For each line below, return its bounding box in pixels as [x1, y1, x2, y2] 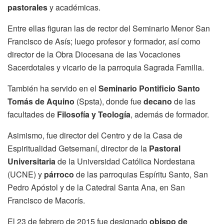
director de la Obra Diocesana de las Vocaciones [7, 48, 180, 60]
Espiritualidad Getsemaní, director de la [7, 142, 149, 154]
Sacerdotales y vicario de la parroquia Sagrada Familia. [7, 61, 204, 73]
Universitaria [7, 155, 55, 167]
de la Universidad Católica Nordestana [55, 155, 195, 167]
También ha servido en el [7, 82, 98, 94]
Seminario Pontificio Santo [98, 82, 200, 94]
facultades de [7, 108, 57, 120]
